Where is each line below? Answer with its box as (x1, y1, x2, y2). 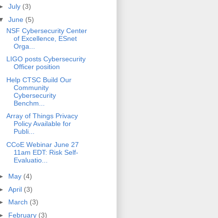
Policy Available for (13, 120, 71, 128)
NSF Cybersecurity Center (6, 26, 87, 35)
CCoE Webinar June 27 (6, 140, 79, 148)
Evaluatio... (13, 156, 48, 164)
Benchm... (13, 99, 45, 107)
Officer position (13, 63, 60, 71)
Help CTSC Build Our (6, 75, 72, 84)
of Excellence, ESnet (13, 34, 77, 42)
